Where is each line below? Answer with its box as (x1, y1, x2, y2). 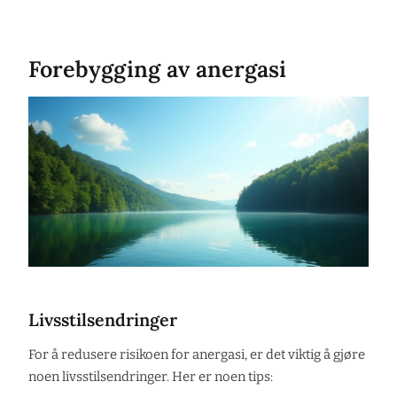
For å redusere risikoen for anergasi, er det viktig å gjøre (28, 346, 365, 362)
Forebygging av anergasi (28, 55, 286, 84)
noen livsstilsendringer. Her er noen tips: (28, 368, 273, 385)
